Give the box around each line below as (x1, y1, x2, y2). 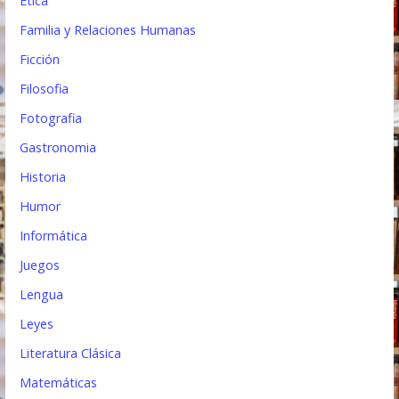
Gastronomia (20, 138, 97, 156)
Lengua (20, 285, 64, 303)
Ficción (20, 50, 61, 68)
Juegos (20, 256, 61, 273)
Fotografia (20, 109, 83, 126)
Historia (20, 167, 67, 185)
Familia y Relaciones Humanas (20, 20, 197, 38)
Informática (20, 226, 88, 244)
